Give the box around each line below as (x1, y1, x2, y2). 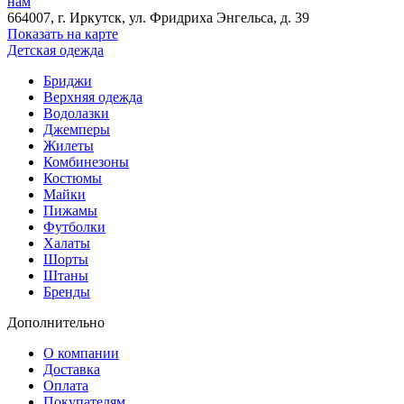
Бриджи (43, 72, 92, 88)
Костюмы (43, 170, 102, 186)
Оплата (43, 377, 88, 393)
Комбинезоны (43, 153, 129, 170)
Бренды (43, 283, 90, 299)
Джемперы (43, 121, 110, 137)
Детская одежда (7, 41, 104, 58)
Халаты (43, 234, 90, 251)
